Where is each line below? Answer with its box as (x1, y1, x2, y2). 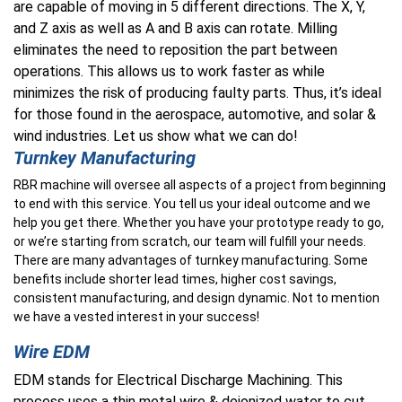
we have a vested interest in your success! (13, 310, 259, 324)
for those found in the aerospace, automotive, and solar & (13, 106, 376, 123)
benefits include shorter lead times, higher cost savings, (13, 272, 336, 286)
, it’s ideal (324, 84, 381, 101)
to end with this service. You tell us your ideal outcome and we (13, 197, 371, 211)
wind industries (13, 127, 107, 144)
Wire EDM (13, 341, 90, 363)
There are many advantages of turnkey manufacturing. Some (13, 253, 368, 267)
